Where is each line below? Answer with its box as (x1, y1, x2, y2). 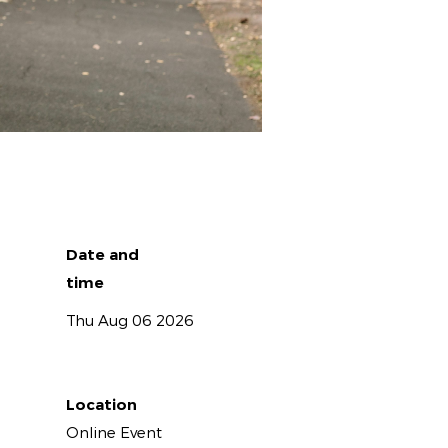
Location (66, 395, 137, 415)
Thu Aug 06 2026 (66, 311, 194, 330)
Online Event (66, 423, 162, 442)
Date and (66, 245, 139, 265)
